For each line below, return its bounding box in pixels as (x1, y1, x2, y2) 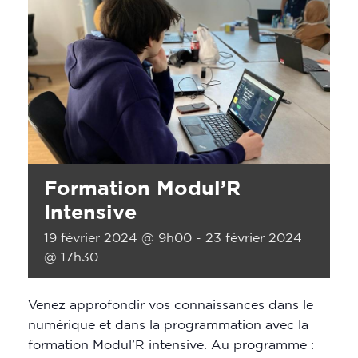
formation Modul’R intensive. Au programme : (28, 337, 314, 352)
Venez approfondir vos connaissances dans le (28, 297, 313, 312)
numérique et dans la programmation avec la (28, 317, 308, 332)
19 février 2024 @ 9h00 (44, 230, 192, 245)
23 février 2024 (205, 230, 302, 245)
